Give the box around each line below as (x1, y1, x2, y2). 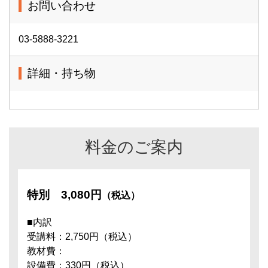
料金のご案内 (85, 137, 183, 156)
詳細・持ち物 (28, 66, 96, 80)
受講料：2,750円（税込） (27, 231, 137, 242)
